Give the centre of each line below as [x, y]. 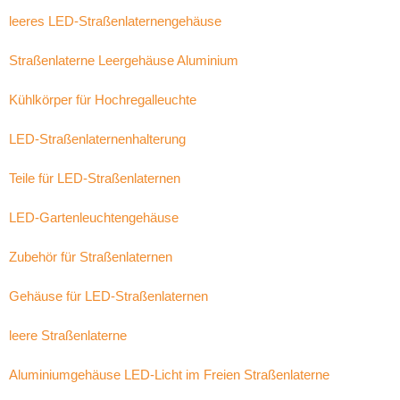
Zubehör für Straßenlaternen [91, 257]
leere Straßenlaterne [68, 335]
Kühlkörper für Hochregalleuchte [103, 100]
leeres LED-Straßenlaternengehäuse [115, 21]
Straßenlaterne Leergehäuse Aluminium [124, 60]
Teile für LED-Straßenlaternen [95, 178]
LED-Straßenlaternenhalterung [97, 139]
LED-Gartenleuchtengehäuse [94, 217]
